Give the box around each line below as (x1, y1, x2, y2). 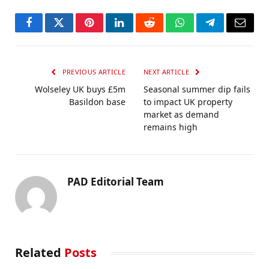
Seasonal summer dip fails (144, 83, 250, 95)
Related (15, 244, 64, 261)
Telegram (209, 26, 250, 37)
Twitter (58, 26, 89, 37)
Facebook (28, 26, 70, 37)
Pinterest (88, 26, 127, 37)
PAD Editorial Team (67, 175, 164, 189)
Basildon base (69, 96, 125, 108)
